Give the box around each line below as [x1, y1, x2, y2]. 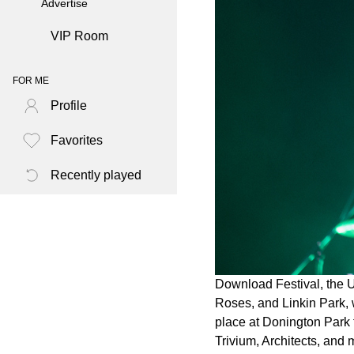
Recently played [51, 168, 141, 183]
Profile [51, 99, 87, 113]
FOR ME [13, 75, 49, 87]
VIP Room [51, 29, 108, 43]
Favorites [51, 134, 103, 148]
